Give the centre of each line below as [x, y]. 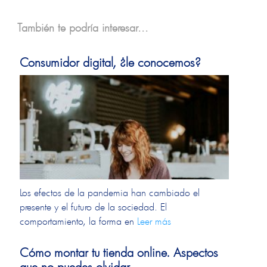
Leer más [154, 221]
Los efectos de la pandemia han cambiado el [110, 193]
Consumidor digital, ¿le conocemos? [111, 62]
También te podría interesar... [83, 28]
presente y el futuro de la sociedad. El [94, 207]
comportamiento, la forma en [79, 221]
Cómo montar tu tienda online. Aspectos [119, 252]
